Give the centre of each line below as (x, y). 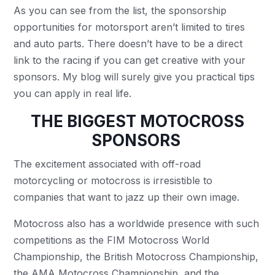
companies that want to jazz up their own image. (128, 197)
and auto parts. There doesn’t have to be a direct (128, 43)
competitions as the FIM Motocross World (112, 240)
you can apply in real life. (73, 93)
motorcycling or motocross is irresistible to (113, 180)
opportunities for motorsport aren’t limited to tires (130, 27)
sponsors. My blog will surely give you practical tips (134, 76)
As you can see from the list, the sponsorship (120, 10)
